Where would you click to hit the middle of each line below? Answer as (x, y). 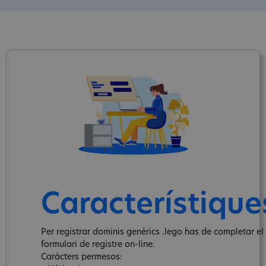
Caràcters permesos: (82, 257)
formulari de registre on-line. (98, 245)
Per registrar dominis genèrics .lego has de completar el (152, 232)
